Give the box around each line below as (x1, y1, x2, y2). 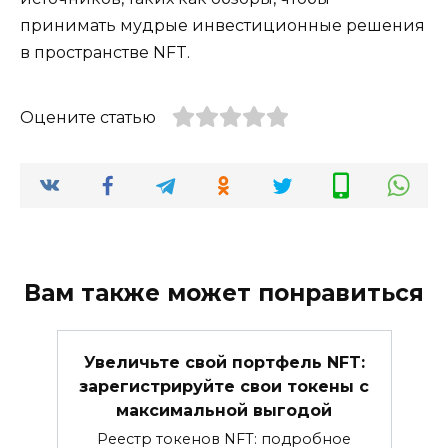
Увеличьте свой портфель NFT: (83, 353, 365, 373)
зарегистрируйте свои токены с (79, 377, 369, 397)
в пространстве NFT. (20, 42, 190, 62)
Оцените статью (20, 107, 156, 127)
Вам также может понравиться (24, 279, 424, 308)
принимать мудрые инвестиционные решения (20, 15, 425, 35)
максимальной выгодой (116, 401, 332, 421)
